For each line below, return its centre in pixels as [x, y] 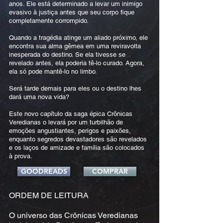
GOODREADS [44, 171]
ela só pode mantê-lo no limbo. [53, 71]
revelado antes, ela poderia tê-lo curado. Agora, [77, 63]
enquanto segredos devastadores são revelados [78, 139]
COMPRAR [110, 171]
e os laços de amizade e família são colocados [77, 148]
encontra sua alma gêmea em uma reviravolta [75, 46]
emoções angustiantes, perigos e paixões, [70, 131]
